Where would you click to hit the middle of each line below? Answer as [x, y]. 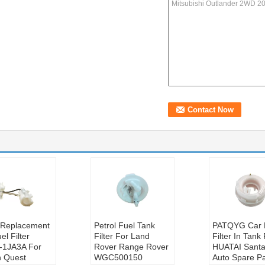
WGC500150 [118, 257]
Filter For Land [122, 236]
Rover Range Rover [131, 247]
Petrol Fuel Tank [124, 225]
